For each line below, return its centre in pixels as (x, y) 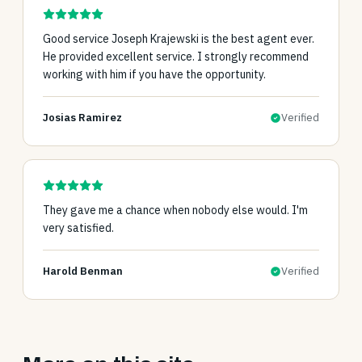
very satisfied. (78, 228)
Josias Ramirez (82, 118)
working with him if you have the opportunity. (154, 74)
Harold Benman (83, 271)
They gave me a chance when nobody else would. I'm (175, 210)
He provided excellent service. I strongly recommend (176, 57)
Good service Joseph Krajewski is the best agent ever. (179, 39)
